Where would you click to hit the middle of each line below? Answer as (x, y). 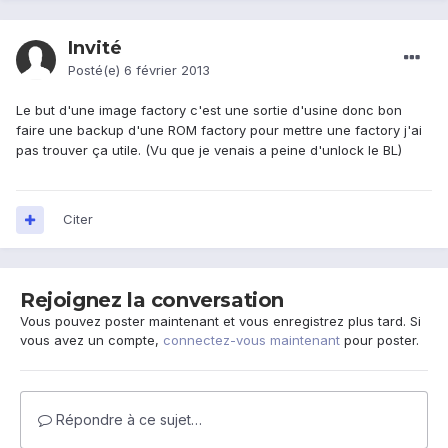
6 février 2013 (167, 70)
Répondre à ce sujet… (127, 420)
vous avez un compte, (91, 340)
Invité (95, 48)
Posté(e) (96, 70)
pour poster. (379, 340)
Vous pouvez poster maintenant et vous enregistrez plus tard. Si (220, 321)
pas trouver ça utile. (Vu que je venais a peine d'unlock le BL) (209, 150)
